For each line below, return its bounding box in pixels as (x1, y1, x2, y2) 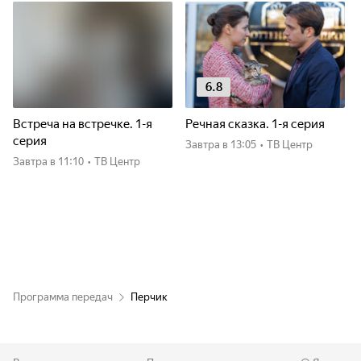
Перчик (131, 291, 168, 303)
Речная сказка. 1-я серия (185, 117, 325, 131)
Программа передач (13, 291, 113, 303)
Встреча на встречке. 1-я (13, 117, 152, 131)
